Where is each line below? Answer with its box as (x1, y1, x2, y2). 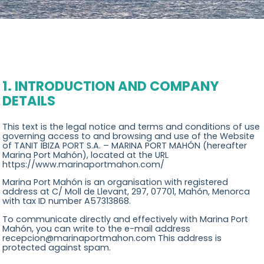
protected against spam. (2, 241, 111, 253)
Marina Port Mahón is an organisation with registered (2, 176, 229, 189)
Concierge (39, 8, 84, 20)
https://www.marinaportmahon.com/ (2, 158, 165, 170)
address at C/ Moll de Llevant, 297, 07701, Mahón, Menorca (2, 186, 250, 198)
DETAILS (2, 91, 56, 111)
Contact (39, 57, 76, 70)
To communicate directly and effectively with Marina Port (2, 213, 249, 225)
